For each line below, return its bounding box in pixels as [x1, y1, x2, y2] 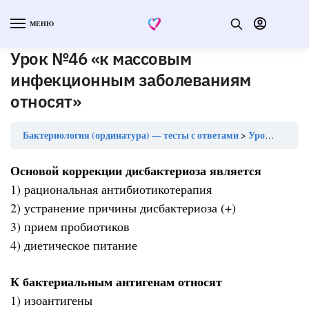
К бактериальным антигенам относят [10, 272, 222, 290]
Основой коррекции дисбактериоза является [10, 161, 261, 180]
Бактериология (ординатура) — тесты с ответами [23, 128, 239, 143]
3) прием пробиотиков [10, 218, 130, 235]
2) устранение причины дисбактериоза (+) [10, 199, 236, 217]
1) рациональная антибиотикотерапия [10, 181, 212, 198]
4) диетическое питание [10, 237, 137, 254]
